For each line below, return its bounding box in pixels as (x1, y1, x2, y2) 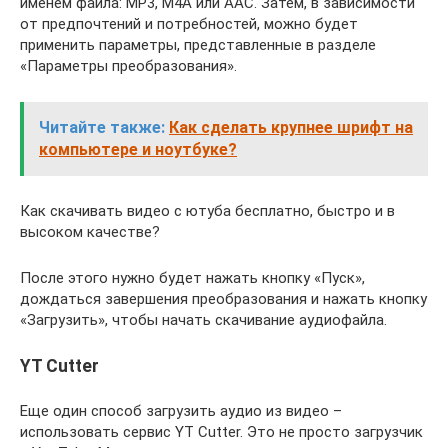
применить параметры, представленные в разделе (20, 36, 376, 55)
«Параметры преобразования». (20, 57, 237, 76)
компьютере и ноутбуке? (39, 140, 237, 160)
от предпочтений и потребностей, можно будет (20, 15, 358, 34)
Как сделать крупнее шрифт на (169, 118, 413, 138)
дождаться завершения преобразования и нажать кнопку (20, 290, 427, 309)
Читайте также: (39, 118, 165, 138)
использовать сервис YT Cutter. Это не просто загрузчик (20, 423, 423, 442)
